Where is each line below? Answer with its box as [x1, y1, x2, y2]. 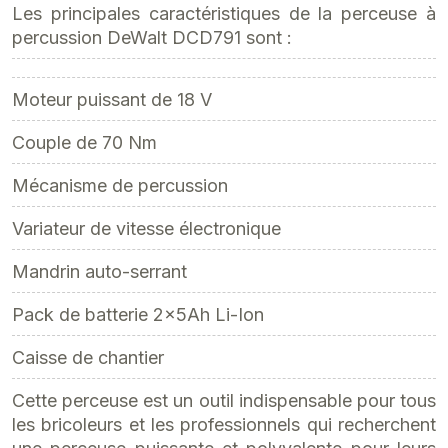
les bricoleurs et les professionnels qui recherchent [12, 414, 436, 435]
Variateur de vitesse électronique [12, 218, 281, 239]
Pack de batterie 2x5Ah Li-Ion [12, 304, 264, 325]
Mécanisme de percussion [12, 175, 228, 196]
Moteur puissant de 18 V [12, 89, 212, 110]
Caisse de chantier [12, 347, 164, 368]
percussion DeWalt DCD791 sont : [12, 27, 292, 48]
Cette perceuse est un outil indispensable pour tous [12, 390, 436, 411]
